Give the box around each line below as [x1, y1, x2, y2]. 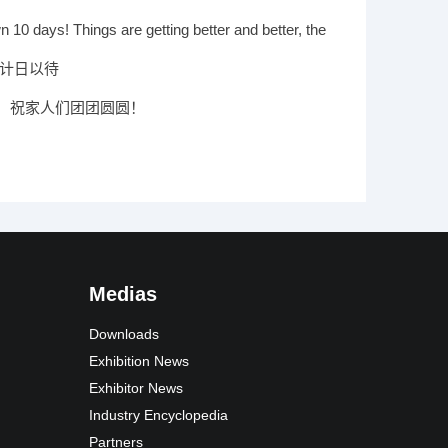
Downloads [88, 326, 159, 343]
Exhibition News [88, 353, 189, 370]
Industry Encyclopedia [88, 407, 228, 424]
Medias [88, 283, 157, 306]
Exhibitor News [88, 380, 183, 397]
